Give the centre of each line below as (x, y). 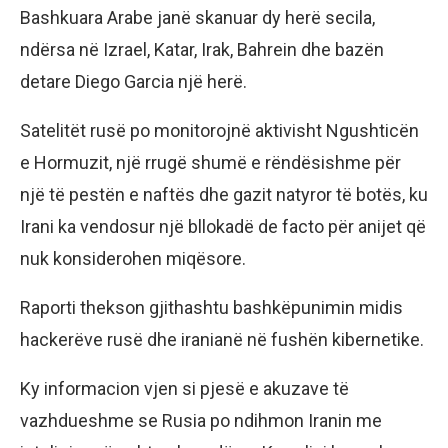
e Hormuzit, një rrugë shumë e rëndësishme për (210, 163)
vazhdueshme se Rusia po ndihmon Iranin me (201, 421)
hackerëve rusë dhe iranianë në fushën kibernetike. (222, 340)
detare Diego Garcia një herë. (133, 82)
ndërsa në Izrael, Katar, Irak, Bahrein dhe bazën (202, 50)
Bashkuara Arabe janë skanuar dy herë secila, (197, 18)
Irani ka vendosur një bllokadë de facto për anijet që (223, 227)
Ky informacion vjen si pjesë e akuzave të (184, 389)
